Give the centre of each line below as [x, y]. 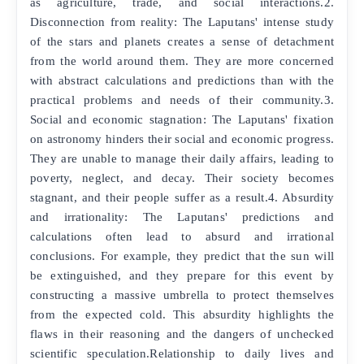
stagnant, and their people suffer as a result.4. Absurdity [182, 197]
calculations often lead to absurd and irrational [182, 236]
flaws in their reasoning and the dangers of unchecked [182, 334]
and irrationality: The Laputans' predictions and [182, 217]
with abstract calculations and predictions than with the [182, 80]
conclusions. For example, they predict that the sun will [182, 256]
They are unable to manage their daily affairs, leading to [182, 158]
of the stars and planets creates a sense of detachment [182, 41]
